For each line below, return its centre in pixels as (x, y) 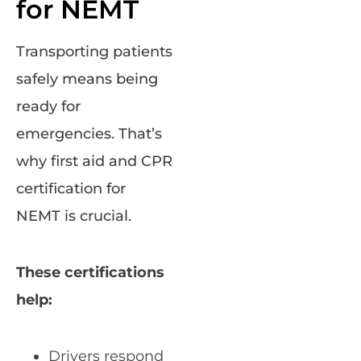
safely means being (87, 79)
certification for (71, 189)
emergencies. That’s (89, 134)
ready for (48, 107)
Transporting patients (94, 52)
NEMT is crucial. (74, 216)
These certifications (90, 273)
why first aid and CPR (94, 162)
